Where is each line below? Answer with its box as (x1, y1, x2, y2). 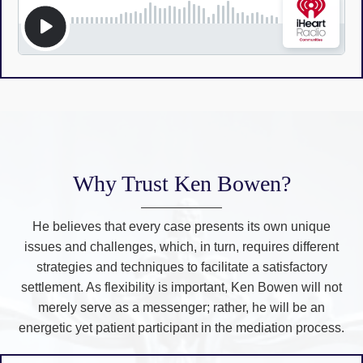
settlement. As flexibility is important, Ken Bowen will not (21, 280, 342, 295)
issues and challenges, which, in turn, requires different (24, 240, 339, 254)
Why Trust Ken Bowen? (72, 171, 291, 197)
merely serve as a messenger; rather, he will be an (38, 301, 325, 315)
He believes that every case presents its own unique (32, 220, 331, 234)
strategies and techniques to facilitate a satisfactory (36, 260, 327, 275)
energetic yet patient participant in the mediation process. (19, 321, 344, 335)
